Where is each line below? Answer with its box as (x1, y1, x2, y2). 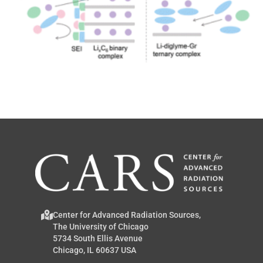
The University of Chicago (53, 221, 149, 231)
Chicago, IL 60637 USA (53, 245, 136, 255)
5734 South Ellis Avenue (53, 233, 143, 243)
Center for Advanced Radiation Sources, (53, 210, 201, 220)
